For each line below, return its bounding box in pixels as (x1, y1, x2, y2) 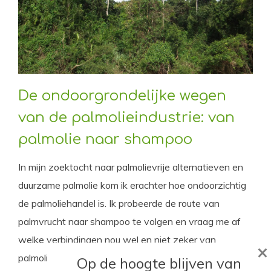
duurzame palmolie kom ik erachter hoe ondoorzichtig (18, 178, 246, 191)
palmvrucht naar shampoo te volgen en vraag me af (18, 215, 241, 227)
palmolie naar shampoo (18, 131, 192, 148)
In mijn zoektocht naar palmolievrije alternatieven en (18, 160, 243, 173)
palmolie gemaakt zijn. (18, 251, 113, 264)
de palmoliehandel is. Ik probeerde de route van (18, 197, 220, 209)
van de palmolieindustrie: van (18, 109, 235, 126)
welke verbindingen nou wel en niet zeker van (18, 233, 216, 246)
